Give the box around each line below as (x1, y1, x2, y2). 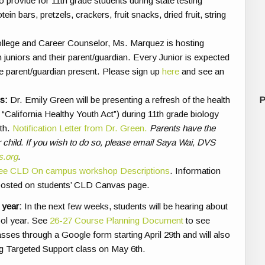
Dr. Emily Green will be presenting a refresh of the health (8, 94, 231, 105)
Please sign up (102, 66, 160, 76)
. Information (170, 165, 221, 176)
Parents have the (147, 122, 215, 133)
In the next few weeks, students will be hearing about (24, 201, 228, 211)
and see (179, 66, 215, 76)
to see (183, 215, 210, 225)
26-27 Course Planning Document (49, 215, 183, 225)
